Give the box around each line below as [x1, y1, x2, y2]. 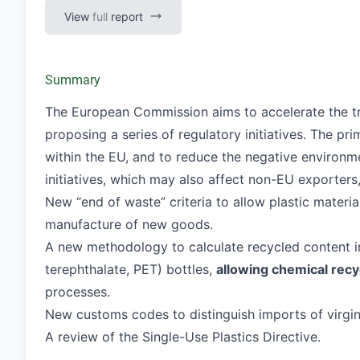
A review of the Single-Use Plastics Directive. [45, 328, 321, 345]
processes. [45, 283, 110, 300]
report [108, 9, 143, 23]
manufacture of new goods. [45, 215, 213, 232]
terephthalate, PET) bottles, [45, 260, 216, 277]
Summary [45, 72, 100, 88]
